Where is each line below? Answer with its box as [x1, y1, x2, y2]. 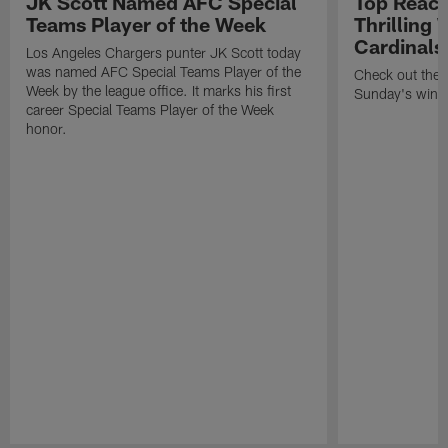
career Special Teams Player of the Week [26, 100, 275, 118]
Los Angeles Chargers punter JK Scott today [26, 43, 302, 61]
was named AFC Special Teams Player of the [26, 62, 302, 80]
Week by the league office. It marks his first [26, 81, 292, 99]
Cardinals [353, 33, 444, 58]
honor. [26, 119, 68, 137]
